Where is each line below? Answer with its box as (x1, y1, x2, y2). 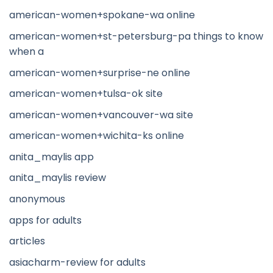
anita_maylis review (9, 171, 106, 185)
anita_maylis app (9, 149, 94, 164)
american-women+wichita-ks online (9, 129, 184, 143)
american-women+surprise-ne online (9, 65, 190, 80)
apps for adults (9, 213, 82, 227)
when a (9, 44, 44, 58)
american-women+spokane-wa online (9, 8, 195, 23)
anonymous (9, 192, 65, 207)
